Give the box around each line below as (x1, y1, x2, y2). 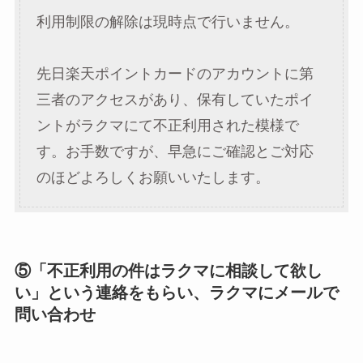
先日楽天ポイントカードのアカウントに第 (36, 65, 314, 82)
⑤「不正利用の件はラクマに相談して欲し (14, 261, 322, 280)
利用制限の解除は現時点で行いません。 (36, 13, 299, 30)
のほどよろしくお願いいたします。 (36, 169, 270, 186)
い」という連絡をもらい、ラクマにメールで (14, 283, 339, 301)
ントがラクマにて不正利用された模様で (36, 117, 299, 134)
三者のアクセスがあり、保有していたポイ (36, 91, 314, 108)
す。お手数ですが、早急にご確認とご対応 (36, 143, 314, 160)
